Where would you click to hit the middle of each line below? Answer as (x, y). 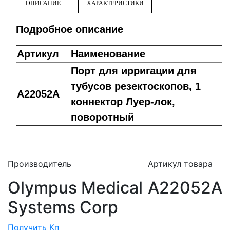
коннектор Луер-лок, (123, 101)
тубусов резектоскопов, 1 (136, 86)
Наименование (108, 54)
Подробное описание (70, 29)
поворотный (102, 117)
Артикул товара (180, 164)
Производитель (40, 164)
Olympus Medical (75, 187)
